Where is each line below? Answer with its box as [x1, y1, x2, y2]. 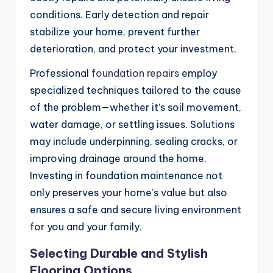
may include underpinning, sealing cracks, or [30, 135, 238, 148]
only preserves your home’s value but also [30, 186, 227, 199]
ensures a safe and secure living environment [30, 204, 241, 216]
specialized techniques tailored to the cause [30, 84, 241, 97]
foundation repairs [91, 67, 179, 80]
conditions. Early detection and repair [30, 9, 209, 21]
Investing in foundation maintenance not [30, 169, 222, 182]
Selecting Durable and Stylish [30, 246, 208, 261]
